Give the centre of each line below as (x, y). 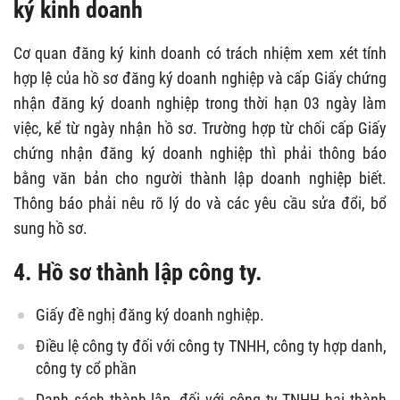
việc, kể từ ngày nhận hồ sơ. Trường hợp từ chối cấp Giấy (200, 128)
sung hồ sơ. (50, 228)
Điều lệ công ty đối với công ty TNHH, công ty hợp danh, (211, 346)
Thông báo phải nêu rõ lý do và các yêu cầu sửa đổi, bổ (200, 203)
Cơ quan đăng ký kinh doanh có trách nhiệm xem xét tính (200, 53)
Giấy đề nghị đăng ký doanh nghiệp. (150, 314)
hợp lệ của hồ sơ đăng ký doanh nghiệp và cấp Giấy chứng (200, 78)
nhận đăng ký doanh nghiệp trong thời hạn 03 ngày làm (200, 103)
